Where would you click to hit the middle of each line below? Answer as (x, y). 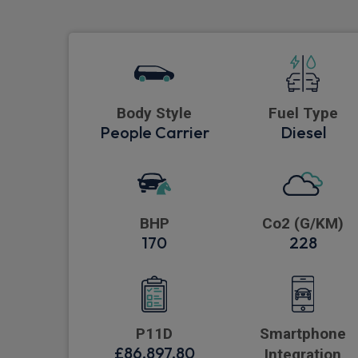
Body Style (154, 113)
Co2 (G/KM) (303, 224)
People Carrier (154, 133)
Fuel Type (303, 113)
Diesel (303, 133)
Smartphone (303, 334)
